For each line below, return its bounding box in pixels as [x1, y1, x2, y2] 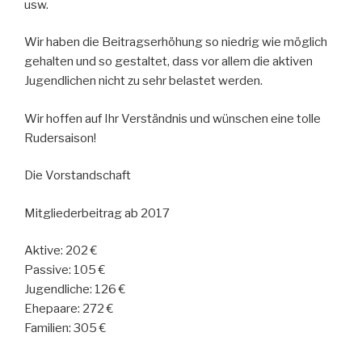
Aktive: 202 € [24, 243, 98, 259]
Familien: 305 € [24, 321, 107, 336]
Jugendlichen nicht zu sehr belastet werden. [24, 74, 263, 89]
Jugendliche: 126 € [24, 282, 126, 297]
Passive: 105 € [24, 263, 106, 278]
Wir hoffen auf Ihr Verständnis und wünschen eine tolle [24, 111, 321, 126]
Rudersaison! [24, 130, 96, 145]
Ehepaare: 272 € [24, 301, 114, 317]
